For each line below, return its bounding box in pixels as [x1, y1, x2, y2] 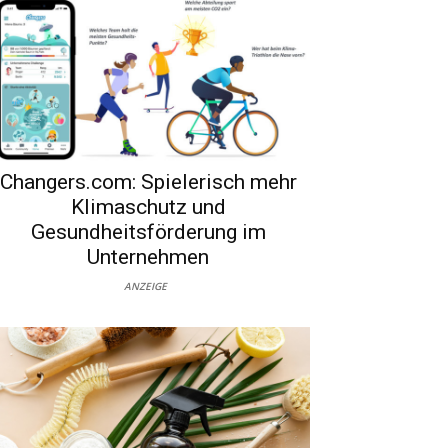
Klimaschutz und [70, 194, 226, 219]
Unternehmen [87, 244, 209, 269]
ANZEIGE [124, 278, 167, 293]
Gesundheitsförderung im [30, 219, 266, 244]
